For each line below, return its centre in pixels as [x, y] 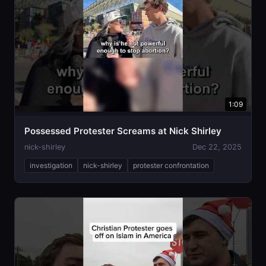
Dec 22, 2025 [217, 147]
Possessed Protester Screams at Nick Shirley [123, 131]
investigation [51, 165]
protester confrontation [171, 165]
